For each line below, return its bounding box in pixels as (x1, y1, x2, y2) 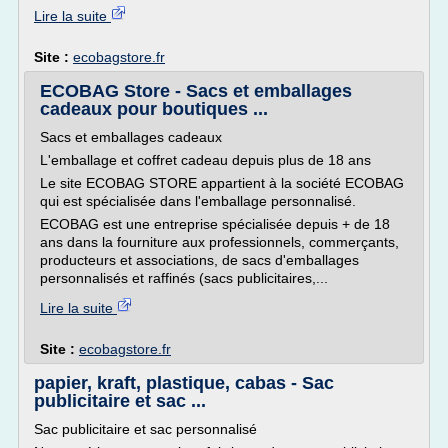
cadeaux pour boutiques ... (40, 99, 268, 119)
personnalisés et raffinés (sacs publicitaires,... (40, 270, 328, 286)
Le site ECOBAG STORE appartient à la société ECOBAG (40, 175, 404, 191)
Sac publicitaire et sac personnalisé (34, 421, 257, 437)
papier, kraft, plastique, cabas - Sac (34, 373, 334, 393)
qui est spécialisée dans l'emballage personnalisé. (40, 193, 356, 209)
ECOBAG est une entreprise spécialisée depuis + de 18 (40, 216, 390, 232)
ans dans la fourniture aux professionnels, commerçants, (40, 234, 399, 250)
